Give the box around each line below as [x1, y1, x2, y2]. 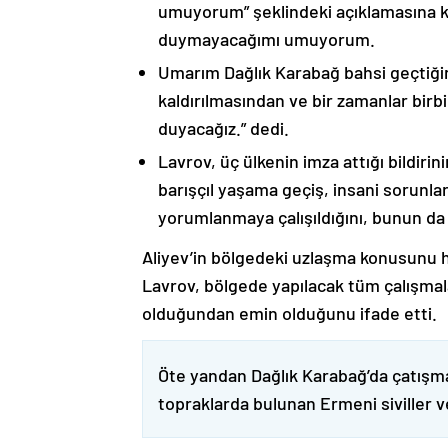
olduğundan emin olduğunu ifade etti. [142, 302, 437, 324]
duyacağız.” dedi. [158, 117, 289, 139]
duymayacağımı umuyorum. [158, 28, 375, 50]
